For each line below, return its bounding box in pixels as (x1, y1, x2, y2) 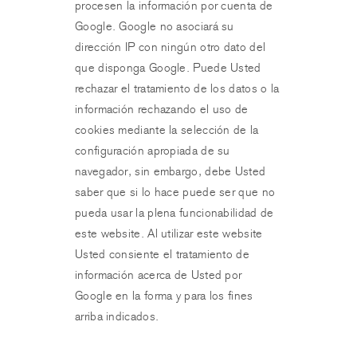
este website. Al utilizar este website (75, 226, 263, 241)
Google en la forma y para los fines (75, 288, 253, 303)
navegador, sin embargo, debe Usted (75, 164, 266, 178)
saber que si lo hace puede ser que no (75, 185, 276, 199)
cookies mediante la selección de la (75, 123, 259, 137)
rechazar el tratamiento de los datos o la (75, 81, 280, 96)
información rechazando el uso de (75, 102, 249, 116)
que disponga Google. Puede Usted (75, 61, 261, 75)
